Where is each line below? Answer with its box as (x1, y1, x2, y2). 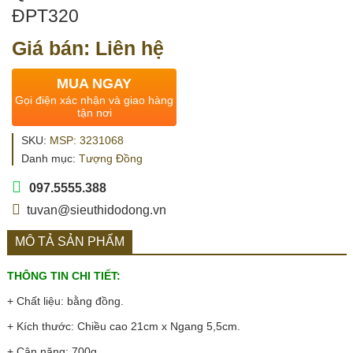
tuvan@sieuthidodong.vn (27, 203, 166, 217)
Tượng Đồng (79, 151, 143, 165)
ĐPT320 (12, 5, 79, 26)
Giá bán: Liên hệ (12, 36, 164, 59)
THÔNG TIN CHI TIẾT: (6, 269, 121, 282)
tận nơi (76, 106, 112, 119)
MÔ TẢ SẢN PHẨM (14, 234, 124, 248)
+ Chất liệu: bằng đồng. (6, 294, 124, 307)
